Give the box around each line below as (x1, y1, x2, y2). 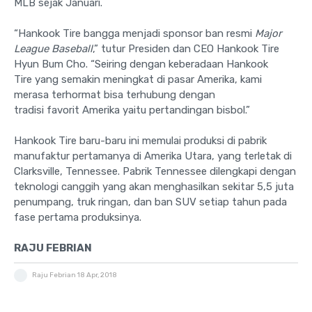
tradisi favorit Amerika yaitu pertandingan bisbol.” (14, 104, 250, 117)
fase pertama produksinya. (14, 211, 141, 224)
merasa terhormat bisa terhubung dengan (14, 88, 215, 102)
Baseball (52, 42, 93, 56)
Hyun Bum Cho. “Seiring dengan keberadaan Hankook (14, 58, 268, 71)
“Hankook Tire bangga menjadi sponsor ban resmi (14, 27, 255, 40)
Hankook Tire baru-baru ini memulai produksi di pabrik (14, 134, 267, 148)
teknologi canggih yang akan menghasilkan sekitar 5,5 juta (14, 180, 294, 194)
